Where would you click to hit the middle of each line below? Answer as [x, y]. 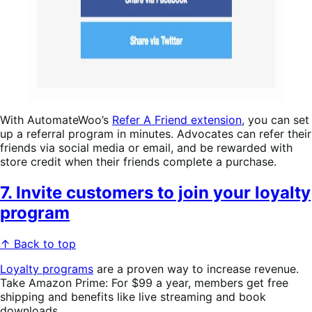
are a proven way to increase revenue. [196, 268]
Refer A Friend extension [177, 119]
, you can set [275, 119]
